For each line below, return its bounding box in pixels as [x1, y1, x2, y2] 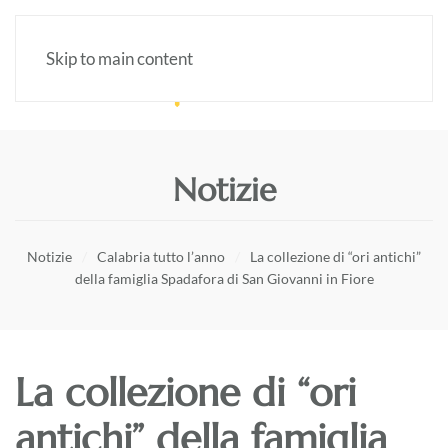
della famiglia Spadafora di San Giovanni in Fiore [74, 269, 374, 287]
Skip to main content [46, 48, 193, 69]
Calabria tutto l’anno [97, 247, 225, 265]
